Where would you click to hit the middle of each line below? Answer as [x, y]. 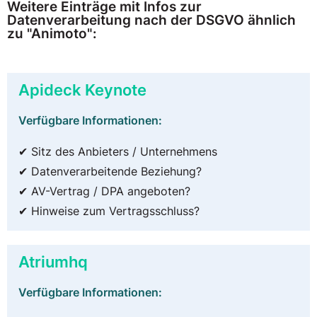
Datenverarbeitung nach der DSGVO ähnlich [151, 20]
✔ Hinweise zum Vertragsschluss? [109, 211]
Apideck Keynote [82, 90]
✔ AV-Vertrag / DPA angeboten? [104, 191]
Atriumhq [53, 262]
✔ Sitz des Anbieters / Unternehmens [118, 152]
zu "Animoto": [52, 34]
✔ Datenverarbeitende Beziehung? [110, 172]
